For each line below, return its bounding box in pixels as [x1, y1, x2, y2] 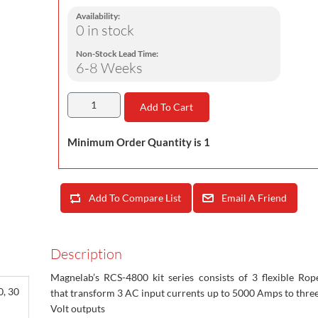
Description [50, 244, 122, 263]
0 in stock [75, 21, 134, 39]
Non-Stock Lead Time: [75, 48, 158, 59]
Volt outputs [50, 302, 105, 314]
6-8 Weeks [75, 58, 143, 77]
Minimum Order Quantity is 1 [67, 135, 210, 148]
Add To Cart [140, 100, 194, 113]
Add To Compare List [88, 191, 181, 204]
